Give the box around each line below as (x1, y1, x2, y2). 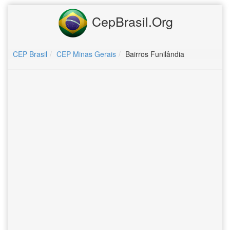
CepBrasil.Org (88, 11, 173, 30)
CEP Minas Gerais (56, 49, 116, 59)
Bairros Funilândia (125, 49, 184, 59)
